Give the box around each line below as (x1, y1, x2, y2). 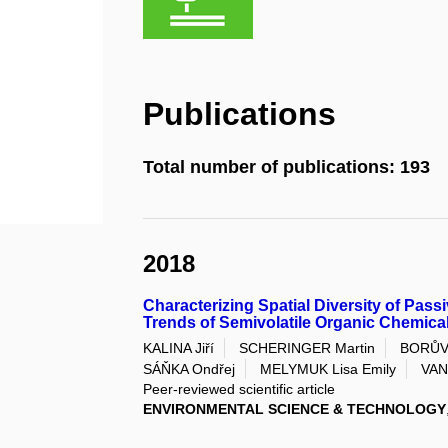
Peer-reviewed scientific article (143, 380, 336, 397)
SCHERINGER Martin (239, 339, 376, 356)
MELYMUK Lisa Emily (260, 360, 397, 377)
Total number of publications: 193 (143, 157, 431, 178)
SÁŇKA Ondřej (143, 360, 236, 377)
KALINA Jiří (143, 339, 215, 356)
